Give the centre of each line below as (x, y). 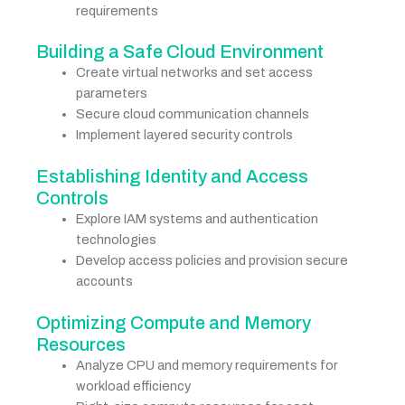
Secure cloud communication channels (192, 114)
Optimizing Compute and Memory (174, 323)
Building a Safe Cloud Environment (180, 52)
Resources (81, 345)
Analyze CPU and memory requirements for (207, 366)
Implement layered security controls (184, 135)
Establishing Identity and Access (172, 177)
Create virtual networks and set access (194, 73)
